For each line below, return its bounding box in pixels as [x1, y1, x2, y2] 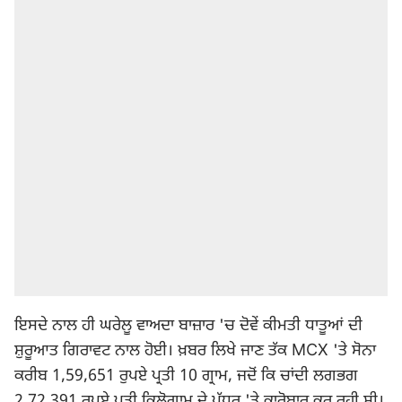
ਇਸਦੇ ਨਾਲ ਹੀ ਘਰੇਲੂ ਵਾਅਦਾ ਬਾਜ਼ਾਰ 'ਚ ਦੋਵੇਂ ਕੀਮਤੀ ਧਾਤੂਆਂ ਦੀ [14, 316, 363, 336]
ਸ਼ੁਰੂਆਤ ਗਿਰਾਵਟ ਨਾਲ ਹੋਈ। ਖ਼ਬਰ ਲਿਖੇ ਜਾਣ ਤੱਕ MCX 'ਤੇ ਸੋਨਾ [14, 341, 376, 362]
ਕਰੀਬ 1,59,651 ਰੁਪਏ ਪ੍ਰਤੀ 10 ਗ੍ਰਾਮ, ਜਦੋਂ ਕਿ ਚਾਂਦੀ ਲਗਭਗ [14, 366, 358, 387]
